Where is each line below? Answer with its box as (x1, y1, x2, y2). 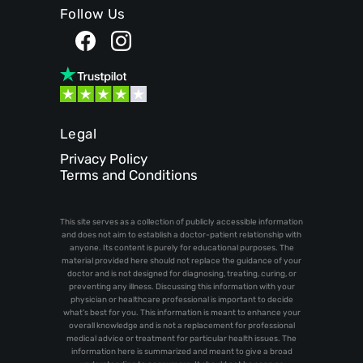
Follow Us (60, 5, 126, 22)
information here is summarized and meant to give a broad (70, 347, 293, 357)
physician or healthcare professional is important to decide (70, 295, 293, 305)
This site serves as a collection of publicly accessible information (60, 217, 303, 228)
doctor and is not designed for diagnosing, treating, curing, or (66, 269, 297, 280)
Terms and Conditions (60, 167, 198, 184)
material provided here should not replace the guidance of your (62, 256, 301, 267)
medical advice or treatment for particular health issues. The (66, 334, 297, 344)
